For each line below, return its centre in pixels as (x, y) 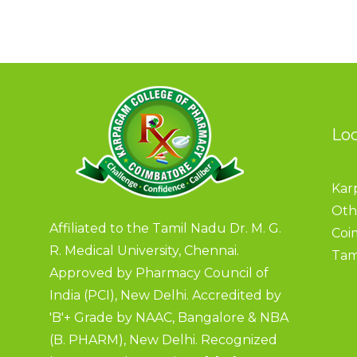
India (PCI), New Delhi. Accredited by (165, 295)
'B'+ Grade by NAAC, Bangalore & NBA (169, 317)
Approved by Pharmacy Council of (159, 273)
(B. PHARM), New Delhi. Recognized (163, 339)
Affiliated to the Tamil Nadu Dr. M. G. (165, 228)
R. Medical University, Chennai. (144, 250)
